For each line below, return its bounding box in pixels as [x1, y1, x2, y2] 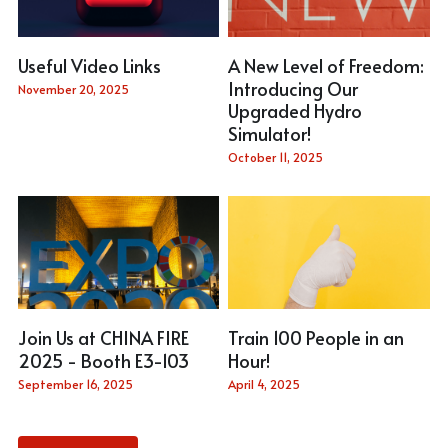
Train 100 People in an [227, 324, 404, 350]
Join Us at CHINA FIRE [17, 324, 189, 350]
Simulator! [227, 121, 311, 147]
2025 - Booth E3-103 [17, 347, 189, 373]
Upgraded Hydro [227, 98, 362, 124]
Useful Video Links [17, 52, 161, 78]
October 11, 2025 [227, 149, 323, 166]
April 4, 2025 [227, 375, 300, 392]
